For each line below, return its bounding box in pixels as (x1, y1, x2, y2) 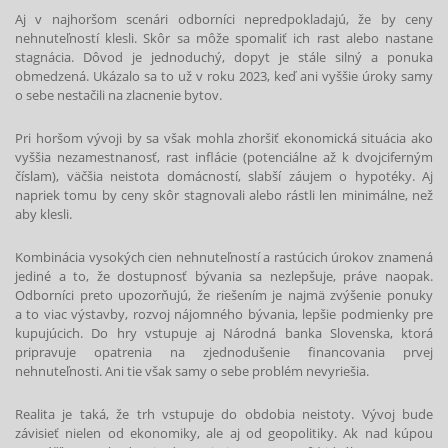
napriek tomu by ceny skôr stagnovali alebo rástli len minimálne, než (15, 186, 433, 205)
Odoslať (202, 113, 246, 126)
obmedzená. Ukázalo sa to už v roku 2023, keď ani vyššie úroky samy (15, 67, 433, 86)
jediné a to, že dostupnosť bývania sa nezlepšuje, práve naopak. (15, 266, 433, 285)
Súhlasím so (67, 44, 137, 62)
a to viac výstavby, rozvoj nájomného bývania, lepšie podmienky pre (15, 304, 433, 323)
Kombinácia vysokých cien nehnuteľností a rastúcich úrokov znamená (15, 247, 433, 266)
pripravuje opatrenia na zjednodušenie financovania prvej (15, 342, 433, 361)
